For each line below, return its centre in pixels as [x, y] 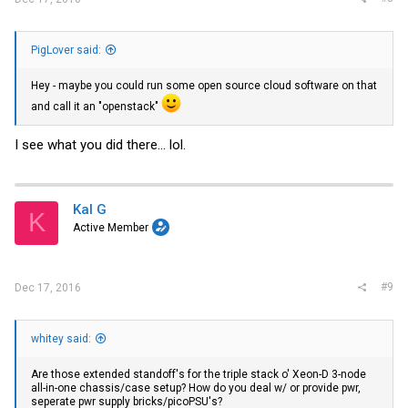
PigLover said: [66, 51]
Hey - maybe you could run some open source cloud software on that [204, 86]
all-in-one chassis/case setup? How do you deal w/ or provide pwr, [196, 388]
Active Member [111, 227]
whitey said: [61, 339]
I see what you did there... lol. [100, 144]
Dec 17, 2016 [48, 288]
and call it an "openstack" [96, 107]
